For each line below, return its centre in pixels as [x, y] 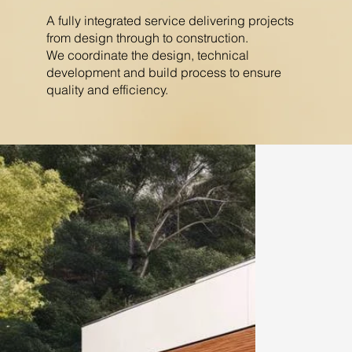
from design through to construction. [147, 38]
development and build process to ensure [163, 73]
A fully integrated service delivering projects [170, 21]
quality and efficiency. [107, 90]
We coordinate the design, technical [147, 55]
